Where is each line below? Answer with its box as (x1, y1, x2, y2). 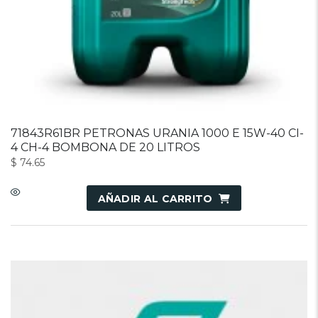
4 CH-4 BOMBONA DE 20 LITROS (11, 141, 200, 155)
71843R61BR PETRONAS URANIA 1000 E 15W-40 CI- (11, 126, 304, 141)
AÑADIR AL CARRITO (97, 192, 213, 206)
